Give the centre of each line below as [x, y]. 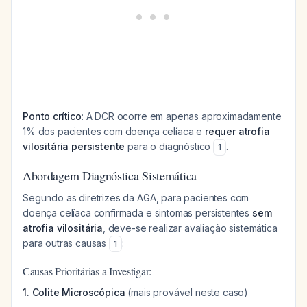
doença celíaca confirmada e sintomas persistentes [137, 213]
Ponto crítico [52, 116]
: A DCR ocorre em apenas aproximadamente [181, 116]
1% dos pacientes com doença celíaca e [114, 131]
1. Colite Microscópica [74, 292]
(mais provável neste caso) [187, 292]
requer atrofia [237, 131]
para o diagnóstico [169, 146]
